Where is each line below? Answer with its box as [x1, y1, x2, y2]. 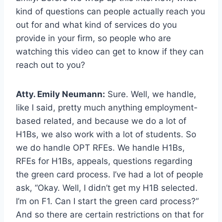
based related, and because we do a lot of [16, 116, 186, 126]
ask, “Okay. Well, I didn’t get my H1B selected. [16, 183, 198, 193]
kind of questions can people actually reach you [16, 6, 205, 17]
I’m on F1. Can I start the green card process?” [16, 196, 199, 207]
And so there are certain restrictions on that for [16, 210, 204, 220]
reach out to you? [16, 60, 85, 70]
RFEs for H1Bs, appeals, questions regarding [16, 156, 192, 166]
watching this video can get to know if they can [16, 47, 204, 57]
